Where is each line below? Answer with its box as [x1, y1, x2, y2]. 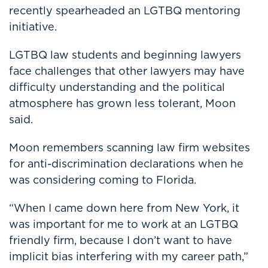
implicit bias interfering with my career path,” [9, 249, 248, 264]
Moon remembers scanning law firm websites [9, 140, 250, 155]
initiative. [9, 19, 57, 34]
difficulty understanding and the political [9, 80, 225, 95]
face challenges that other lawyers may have [9, 63, 245, 78]
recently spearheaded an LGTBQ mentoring [9, 3, 240, 18]
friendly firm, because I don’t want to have [9, 233, 232, 248]
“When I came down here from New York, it [9, 200, 239, 215]
